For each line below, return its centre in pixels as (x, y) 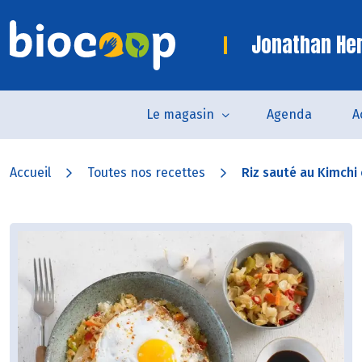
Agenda (289, 114)
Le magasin (180, 114)
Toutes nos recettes (146, 173)
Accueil (30, 173)
